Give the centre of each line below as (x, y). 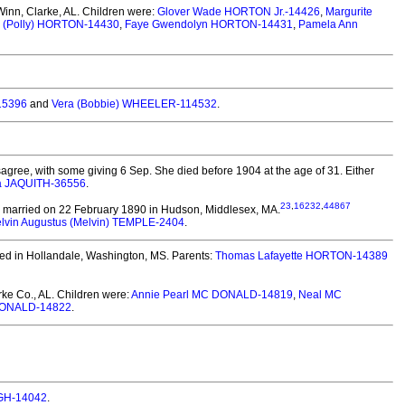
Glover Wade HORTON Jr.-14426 (239, 12)
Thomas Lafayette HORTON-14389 (301, 256)
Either (358, 171)
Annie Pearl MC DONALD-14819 (212, 295)
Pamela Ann (328, 24)
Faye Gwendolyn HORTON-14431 (209, 24)
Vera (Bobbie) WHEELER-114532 (134, 104)
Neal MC (320, 295)
